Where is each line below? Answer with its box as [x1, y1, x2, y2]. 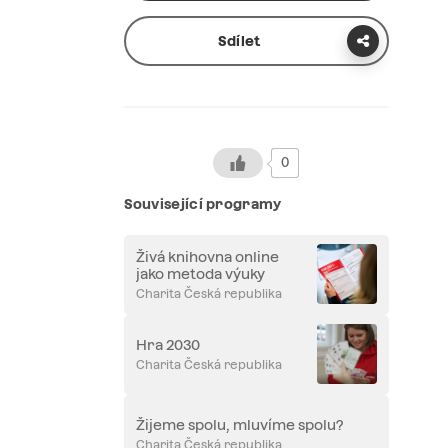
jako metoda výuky [135, 265, 265, 282]
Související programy [123, 195, 282, 212]
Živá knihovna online [135, 248, 279, 265]
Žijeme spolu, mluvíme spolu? [135, 417, 343, 434]
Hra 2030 [135, 337, 200, 354]
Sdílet [217, 32, 261, 49]
